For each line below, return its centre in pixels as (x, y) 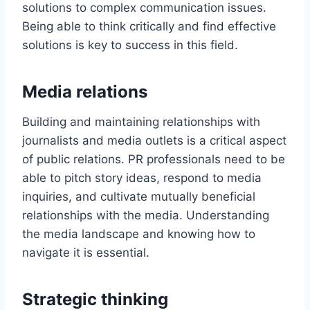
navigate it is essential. (86, 252)
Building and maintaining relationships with (141, 121)
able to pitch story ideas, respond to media (142, 177)
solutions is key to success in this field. (130, 45)
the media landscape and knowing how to (139, 234)
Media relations (85, 91)
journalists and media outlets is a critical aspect (154, 140)
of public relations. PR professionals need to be (154, 159)
